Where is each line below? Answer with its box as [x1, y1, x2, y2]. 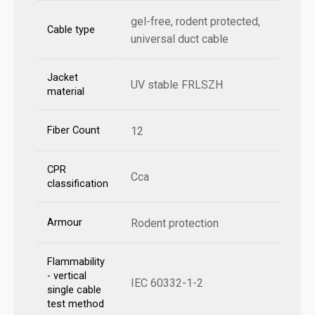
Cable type [47, 24, 95, 37]
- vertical [47, 270, 86, 283]
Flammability [47, 256, 105, 269]
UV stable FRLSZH [131, 78, 223, 92]
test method [47, 298, 104, 311]
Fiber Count [47, 124, 100, 137]
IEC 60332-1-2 [131, 276, 203, 290]
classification [47, 178, 108, 191]
